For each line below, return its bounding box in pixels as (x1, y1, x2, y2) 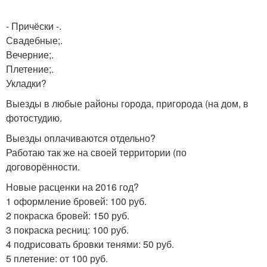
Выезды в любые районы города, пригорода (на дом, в (6, 97, 249, 110)
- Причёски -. (6, 19, 61, 33)
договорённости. (6, 160, 80, 173)
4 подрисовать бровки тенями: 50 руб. (6, 237, 174, 251)
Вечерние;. (6, 48, 54, 61)
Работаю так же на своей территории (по (6, 145, 187, 159)
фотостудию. (6, 111, 62, 125)
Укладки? (6, 76, 46, 90)
